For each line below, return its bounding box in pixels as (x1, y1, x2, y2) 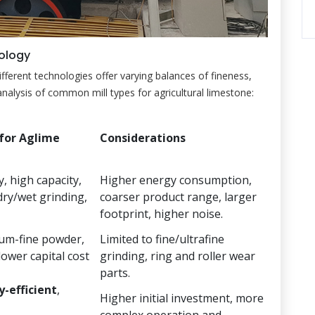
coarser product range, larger (100, 188, 257, 205)
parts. (100, 264, 130, 281)
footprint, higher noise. (100, 205, 223, 221)
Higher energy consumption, (100, 172, 252, 188)
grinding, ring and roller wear (100, 247, 255, 264)
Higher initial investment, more (100, 290, 264, 306)
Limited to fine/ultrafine (100, 231, 224, 247)
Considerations (100, 129, 186, 146)
